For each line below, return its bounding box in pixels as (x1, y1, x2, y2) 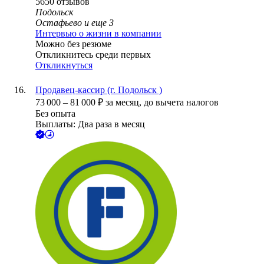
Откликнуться (35, 60, 93, 71)
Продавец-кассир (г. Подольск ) (35, 85, 162, 95)
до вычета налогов (144, 97, 219, 108)
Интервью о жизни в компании (35, 28, 161, 39)
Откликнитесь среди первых (35, 49, 151, 60)
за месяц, (105, 97, 144, 108)
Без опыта (35, 108, 75, 119)
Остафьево (35, 18, 82, 28)
